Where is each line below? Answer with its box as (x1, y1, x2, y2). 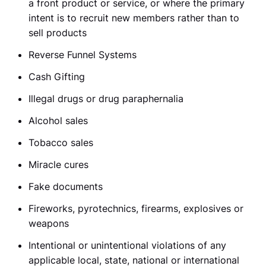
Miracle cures (28, 159, 88, 170)
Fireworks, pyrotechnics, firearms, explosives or (28, 202, 243, 214)
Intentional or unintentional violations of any (28, 239, 226, 251)
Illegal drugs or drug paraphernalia (28, 93, 183, 104)
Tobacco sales (28, 137, 93, 148)
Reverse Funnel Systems (28, 49, 137, 61)
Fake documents (28, 180, 103, 192)
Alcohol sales (28, 115, 88, 126)
